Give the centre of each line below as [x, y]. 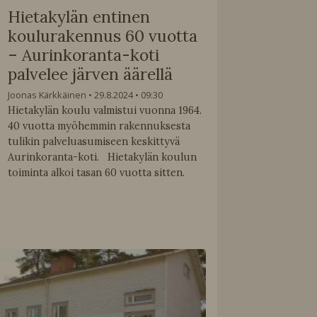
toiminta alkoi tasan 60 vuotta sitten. [97, 173]
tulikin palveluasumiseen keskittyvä [94, 142]
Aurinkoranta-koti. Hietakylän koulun [103, 157]
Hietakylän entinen [79, 16]
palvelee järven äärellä [91, 74]
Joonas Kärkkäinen [47, 95]
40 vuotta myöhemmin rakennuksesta [99, 126]
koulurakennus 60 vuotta [103, 35]
